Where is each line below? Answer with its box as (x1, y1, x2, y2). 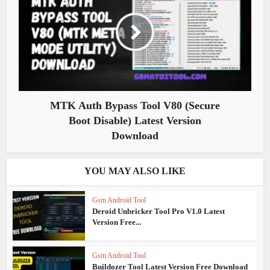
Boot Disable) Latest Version (69, 114, 201, 127)
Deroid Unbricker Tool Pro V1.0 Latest (92, 206, 225, 216)
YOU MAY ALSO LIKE (84, 165, 186, 176)
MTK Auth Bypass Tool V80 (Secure (50, 99, 220, 111)
